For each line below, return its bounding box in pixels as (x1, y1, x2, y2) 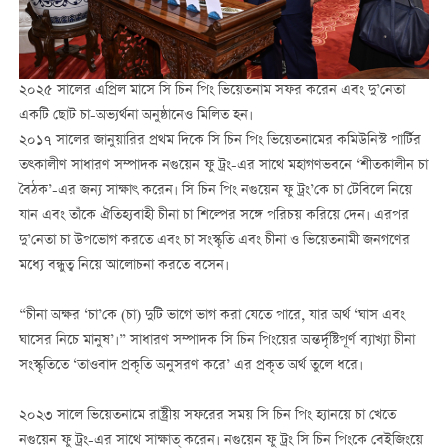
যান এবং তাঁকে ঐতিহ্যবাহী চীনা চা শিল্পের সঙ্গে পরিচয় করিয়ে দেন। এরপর (18, 204, 409, 227)
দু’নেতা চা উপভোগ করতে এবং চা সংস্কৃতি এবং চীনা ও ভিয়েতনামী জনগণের (18, 229, 410, 252)
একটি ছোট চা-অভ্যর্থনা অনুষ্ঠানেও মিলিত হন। (18, 104, 253, 127)
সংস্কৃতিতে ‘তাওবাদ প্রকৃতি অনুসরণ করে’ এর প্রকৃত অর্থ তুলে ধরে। (18, 355, 363, 378)
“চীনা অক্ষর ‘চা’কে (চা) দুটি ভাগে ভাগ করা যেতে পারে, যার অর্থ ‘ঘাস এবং (18, 305, 405, 328)
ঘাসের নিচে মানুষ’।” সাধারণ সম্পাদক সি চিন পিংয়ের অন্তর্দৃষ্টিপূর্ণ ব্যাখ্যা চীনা (18, 330, 415, 353)
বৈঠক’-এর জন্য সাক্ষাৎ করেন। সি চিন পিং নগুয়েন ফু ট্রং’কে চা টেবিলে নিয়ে (18, 179, 412, 202)
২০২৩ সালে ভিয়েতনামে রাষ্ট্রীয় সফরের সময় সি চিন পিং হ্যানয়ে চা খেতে (18, 405, 396, 428)
